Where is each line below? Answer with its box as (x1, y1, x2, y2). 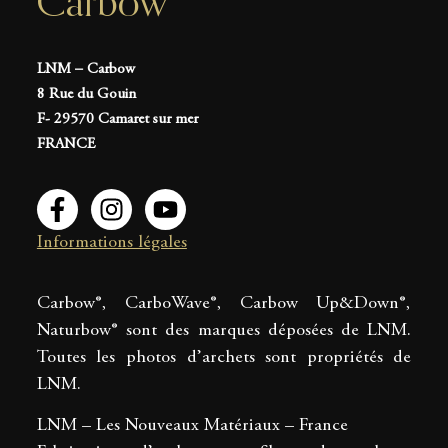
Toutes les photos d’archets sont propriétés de (36, 349, 412, 367)
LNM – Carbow (36, 61, 135, 77)
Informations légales (36, 233, 187, 252)
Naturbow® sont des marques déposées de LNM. (36, 322, 412, 340)
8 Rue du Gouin (36, 86, 136, 102)
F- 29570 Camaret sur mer (36, 111, 198, 127)
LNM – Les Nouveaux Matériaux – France (36, 417, 348, 436)
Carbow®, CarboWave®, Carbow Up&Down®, (36, 295, 412, 313)
